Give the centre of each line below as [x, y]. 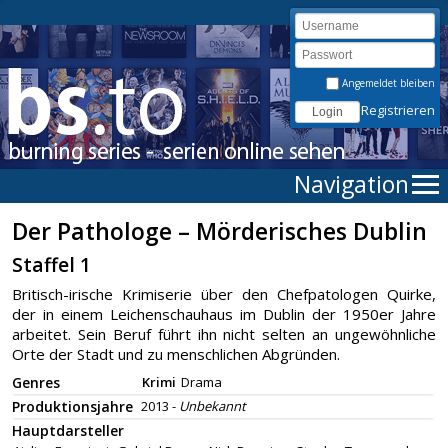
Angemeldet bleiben [387, 83]
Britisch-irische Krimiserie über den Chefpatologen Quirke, [224, 294]
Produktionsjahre [72, 406]
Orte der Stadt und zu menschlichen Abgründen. [176, 354]
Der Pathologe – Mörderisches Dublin [219, 231]
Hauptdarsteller [68, 430]
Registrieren [398, 110]
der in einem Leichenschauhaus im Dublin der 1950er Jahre [224, 314]
